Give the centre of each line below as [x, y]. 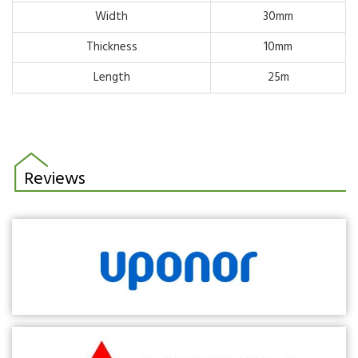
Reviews [55, 179]
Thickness [111, 47]
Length [111, 77]
